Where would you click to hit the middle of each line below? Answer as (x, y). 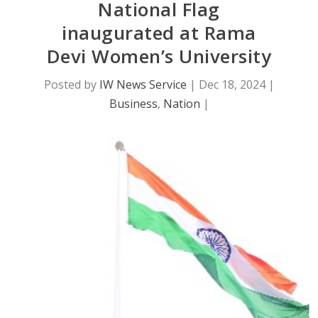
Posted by (71, 85)
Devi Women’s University (159, 56)
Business (133, 104)
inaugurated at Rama (159, 33)
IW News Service (143, 85)
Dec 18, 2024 (232, 85)
